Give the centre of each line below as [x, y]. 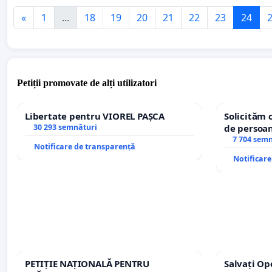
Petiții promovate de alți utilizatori [87, 83]
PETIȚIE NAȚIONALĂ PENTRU [87, 264]
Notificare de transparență [85, 147]
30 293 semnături [65, 127]
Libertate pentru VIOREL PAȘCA [95, 116]
